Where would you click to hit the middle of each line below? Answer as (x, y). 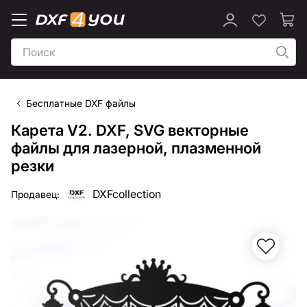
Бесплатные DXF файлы (81, 103)
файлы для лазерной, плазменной (136, 148)
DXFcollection (127, 194)
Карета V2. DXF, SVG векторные (130, 130)
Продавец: (35, 194)
